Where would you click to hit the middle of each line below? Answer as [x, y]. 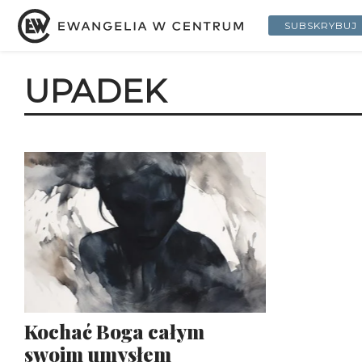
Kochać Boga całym [114, 332]
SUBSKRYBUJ [321, 25]
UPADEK [95, 91]
